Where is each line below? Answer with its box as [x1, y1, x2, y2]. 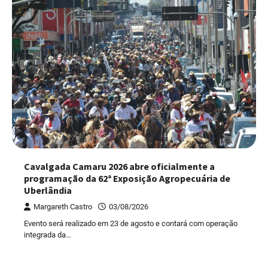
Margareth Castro [33, 202, 92, 212]
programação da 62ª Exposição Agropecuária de [24, 172, 230, 185]
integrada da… [24, 230, 71, 240]
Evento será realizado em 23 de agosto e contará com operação [24, 219, 237, 229]
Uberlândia [24, 184, 72, 197]
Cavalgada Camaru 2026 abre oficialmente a [24, 160, 215, 173]
